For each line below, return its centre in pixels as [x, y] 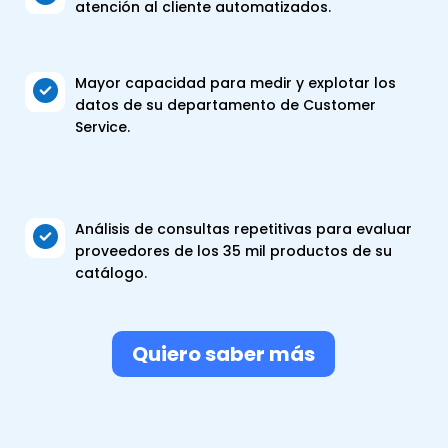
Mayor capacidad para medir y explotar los [235, 82]
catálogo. [111, 272]
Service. [102, 126]
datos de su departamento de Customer [225, 104]
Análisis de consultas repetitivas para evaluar [243, 228]
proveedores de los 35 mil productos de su [233, 250]
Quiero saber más [224, 353]
